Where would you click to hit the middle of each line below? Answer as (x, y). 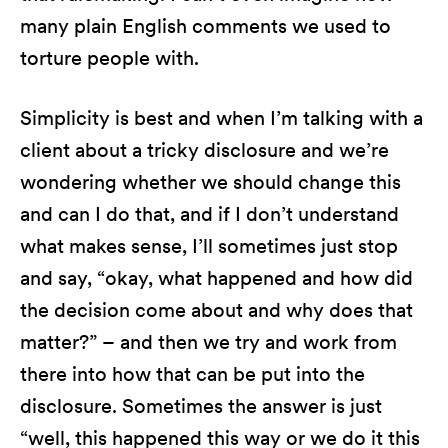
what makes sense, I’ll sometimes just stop (209, 246)
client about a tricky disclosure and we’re (204, 150)
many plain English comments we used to (205, 26)
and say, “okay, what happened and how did (216, 278)
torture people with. (109, 58)
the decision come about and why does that (216, 310)
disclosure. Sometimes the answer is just (201, 406)
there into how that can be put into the (192, 374)
